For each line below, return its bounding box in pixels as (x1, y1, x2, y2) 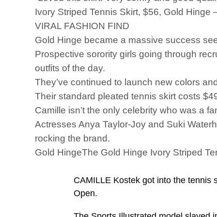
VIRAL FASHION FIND (35, 21, 129, 31)
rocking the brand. (35, 133, 112, 143)
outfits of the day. (35, 63, 105, 73)
